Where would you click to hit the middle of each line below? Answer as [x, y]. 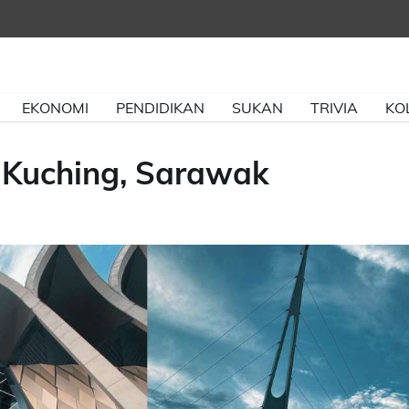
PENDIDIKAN [160, 108]
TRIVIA [334, 108]
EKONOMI [55, 108]
